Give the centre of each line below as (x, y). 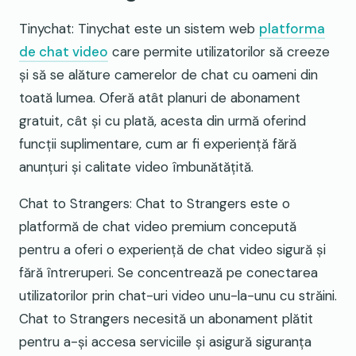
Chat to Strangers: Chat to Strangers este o (155, 204)
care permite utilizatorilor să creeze (219, 52)
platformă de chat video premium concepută (158, 227)
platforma (292, 29)
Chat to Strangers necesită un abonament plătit (166, 319)
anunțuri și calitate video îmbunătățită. (136, 167)
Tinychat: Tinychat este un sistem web (139, 29)
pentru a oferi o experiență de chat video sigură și (172, 250)
